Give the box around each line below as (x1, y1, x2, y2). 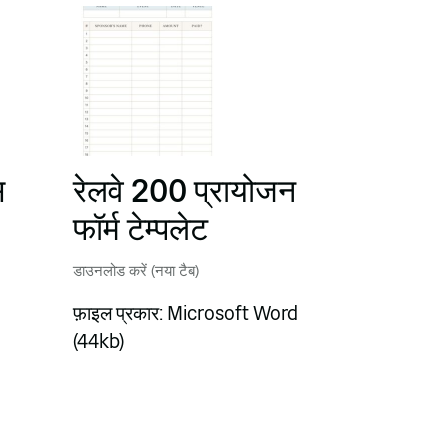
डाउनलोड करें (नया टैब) (73, 261, 199, 281)
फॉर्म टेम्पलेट (73, 210, 208, 249)
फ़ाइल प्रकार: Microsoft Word (73, 302, 298, 326)
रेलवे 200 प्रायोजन (73, 172, 296, 211)
